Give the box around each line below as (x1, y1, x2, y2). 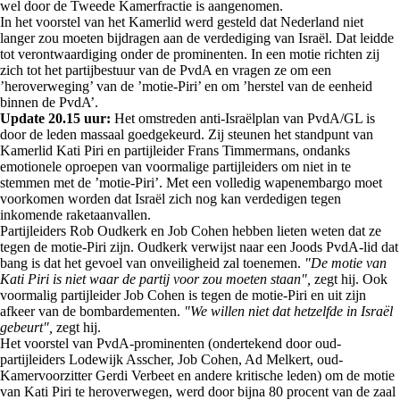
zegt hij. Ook (311, 271, 387, 287)
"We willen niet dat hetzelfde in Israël (184, 304, 393, 319)
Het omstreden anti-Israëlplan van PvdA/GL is (111, 111, 375, 126)
